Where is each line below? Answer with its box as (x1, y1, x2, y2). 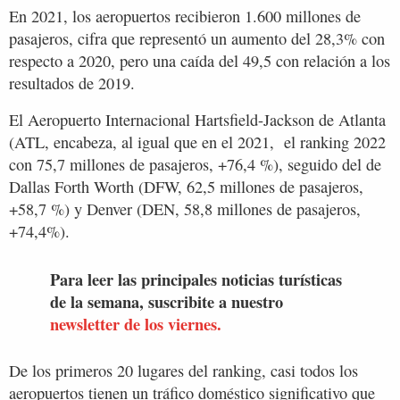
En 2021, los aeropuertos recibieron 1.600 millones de (9, 5, 361, 28)
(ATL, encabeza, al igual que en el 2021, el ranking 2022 (9, 131, 386, 154)
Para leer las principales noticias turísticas (50, 266, 342, 291)
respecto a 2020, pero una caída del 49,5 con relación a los (9, 50, 390, 72)
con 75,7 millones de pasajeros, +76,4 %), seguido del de (9, 154, 381, 176)
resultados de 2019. (9, 72, 135, 95)
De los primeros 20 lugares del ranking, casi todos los (9, 359, 358, 381)
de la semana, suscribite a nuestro (50, 288, 283, 313)
